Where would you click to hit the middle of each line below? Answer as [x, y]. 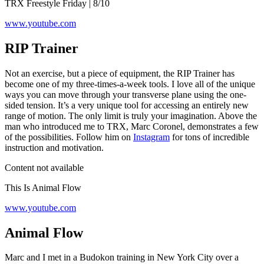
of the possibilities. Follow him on [69, 137]
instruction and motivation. [54, 147]
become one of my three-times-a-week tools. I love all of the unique [130, 84]
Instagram [151, 137]
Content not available [44, 167]
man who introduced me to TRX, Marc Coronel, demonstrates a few [132, 126]
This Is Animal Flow [43, 187]
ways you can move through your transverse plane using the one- [126, 94]
